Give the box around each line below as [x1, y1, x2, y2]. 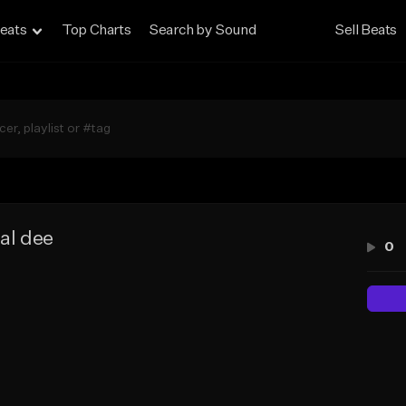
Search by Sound [149, 24, 256, 38]
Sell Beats [334, 24, 398, 38]
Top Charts [62, 24, 131, 38]
